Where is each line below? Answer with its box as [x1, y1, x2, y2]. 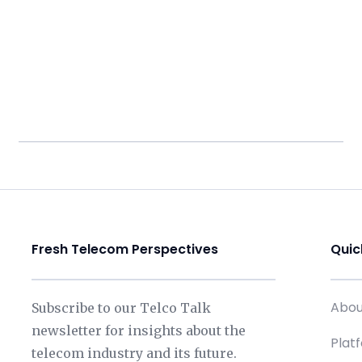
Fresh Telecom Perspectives [31, 240, 218, 259]
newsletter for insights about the [31, 322, 246, 339]
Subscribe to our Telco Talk [31, 300, 211, 317]
